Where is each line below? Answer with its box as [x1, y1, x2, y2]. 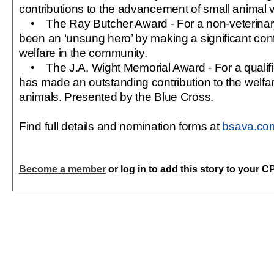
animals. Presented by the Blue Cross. [19, 90, 213, 103]
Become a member [19, 164, 106, 174]
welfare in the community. [19, 46, 147, 59]
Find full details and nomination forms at [19, 119, 223, 133]
